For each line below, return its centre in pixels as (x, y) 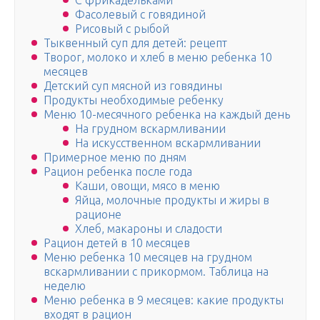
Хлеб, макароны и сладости (149, 229)
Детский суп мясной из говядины (133, 86)
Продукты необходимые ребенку (134, 100)
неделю (65, 286)
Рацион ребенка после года (118, 172)
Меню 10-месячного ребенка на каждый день (167, 115)
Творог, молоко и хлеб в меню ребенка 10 (158, 57)
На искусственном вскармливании (168, 143)
